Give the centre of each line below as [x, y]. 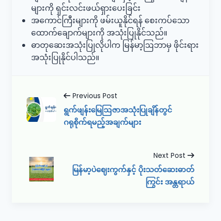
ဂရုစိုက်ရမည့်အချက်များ [102, 122]
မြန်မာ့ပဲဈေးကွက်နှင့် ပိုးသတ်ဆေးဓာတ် [133, 169]
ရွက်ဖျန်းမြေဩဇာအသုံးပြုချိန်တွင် [118, 110]
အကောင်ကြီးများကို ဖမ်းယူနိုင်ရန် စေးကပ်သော [110, 20]
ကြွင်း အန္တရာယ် [170, 182]
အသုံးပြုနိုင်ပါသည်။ [65, 57]
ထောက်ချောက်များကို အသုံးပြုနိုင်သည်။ [99, 33]
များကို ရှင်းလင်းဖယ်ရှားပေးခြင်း [86, 8]
